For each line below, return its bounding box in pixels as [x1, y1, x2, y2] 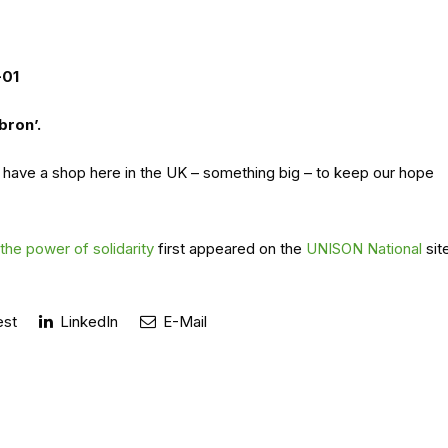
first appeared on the [154, 239, 306, 258]
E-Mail [159, 312, 207, 331]
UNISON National [306, 239, 422, 258]
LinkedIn [56, 312, 118, 331]
